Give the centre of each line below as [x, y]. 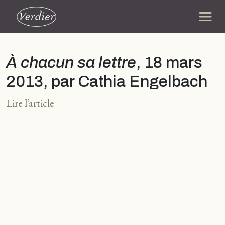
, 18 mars [169, 63]
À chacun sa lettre [71, 63]
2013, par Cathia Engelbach [107, 82]
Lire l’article [30, 103]
